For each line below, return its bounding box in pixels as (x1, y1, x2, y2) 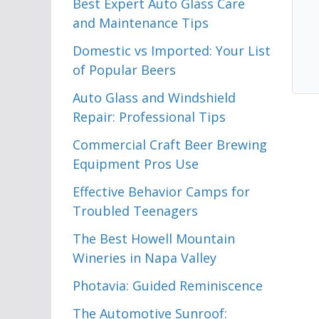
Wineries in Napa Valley (73, 249, 216, 266)
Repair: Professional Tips (73, 108, 226, 125)
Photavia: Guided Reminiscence (73, 277, 263, 294)
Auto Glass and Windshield (73, 89, 236, 106)
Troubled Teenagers (73, 202, 198, 219)
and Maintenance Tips (73, 14, 209, 31)
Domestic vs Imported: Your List (73, 42, 271, 59)
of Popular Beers (73, 61, 176, 78)
